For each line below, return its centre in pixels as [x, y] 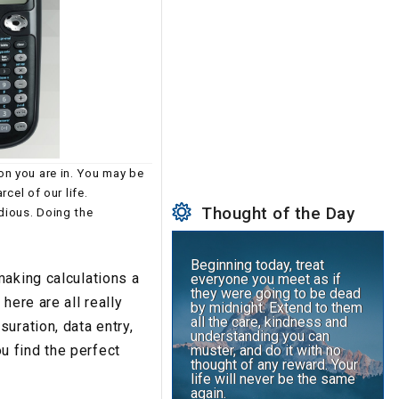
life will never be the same [273, 379]
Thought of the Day [273, 214]
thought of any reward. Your [275, 365]
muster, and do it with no [266, 351]
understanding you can [261, 337]
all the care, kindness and [269, 322]
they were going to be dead [276, 294]
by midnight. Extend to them [277, 308]
